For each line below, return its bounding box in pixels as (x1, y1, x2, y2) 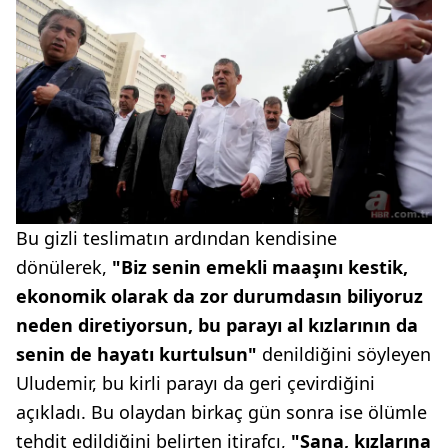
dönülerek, (16, 255, 112, 280)
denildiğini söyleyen (262, 342, 431, 367)
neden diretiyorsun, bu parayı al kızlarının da (16, 313, 418, 338)
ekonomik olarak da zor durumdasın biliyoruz (16, 284, 423, 309)
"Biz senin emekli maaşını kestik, (112, 255, 408, 280)
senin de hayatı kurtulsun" (16, 342, 262, 367)
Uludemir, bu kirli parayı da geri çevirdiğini (16, 371, 375, 396)
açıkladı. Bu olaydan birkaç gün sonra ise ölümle (16, 400, 427, 425)
